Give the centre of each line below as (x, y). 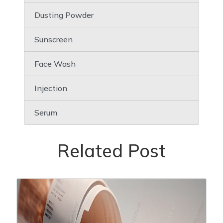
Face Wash (55, 63)
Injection (51, 88)
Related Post (111, 150)
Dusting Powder (64, 15)
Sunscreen (54, 39)
